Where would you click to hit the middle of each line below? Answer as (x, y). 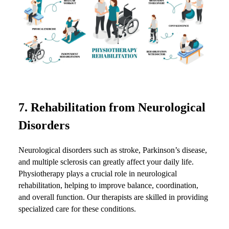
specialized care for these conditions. (77, 209)
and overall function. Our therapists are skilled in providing (113, 197)
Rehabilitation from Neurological (118, 108)
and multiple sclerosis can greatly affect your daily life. (106, 162)
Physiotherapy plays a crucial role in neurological (98, 174)
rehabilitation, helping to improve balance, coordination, (108, 186)
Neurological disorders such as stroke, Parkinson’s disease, (113, 150)
